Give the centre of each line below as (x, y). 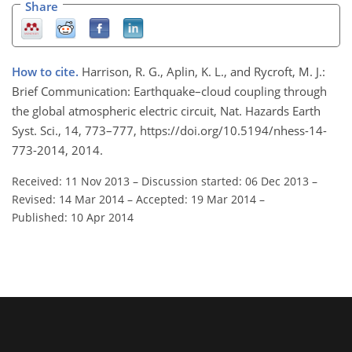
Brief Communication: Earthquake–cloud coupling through (169, 92)
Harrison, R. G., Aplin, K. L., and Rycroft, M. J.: (203, 72)
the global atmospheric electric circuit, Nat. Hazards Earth (166, 111)
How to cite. (47, 72)
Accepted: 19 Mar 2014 (196, 200)
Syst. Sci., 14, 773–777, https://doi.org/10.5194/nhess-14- (169, 131)
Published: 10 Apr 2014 (73, 218)
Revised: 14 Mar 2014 (68, 200)
